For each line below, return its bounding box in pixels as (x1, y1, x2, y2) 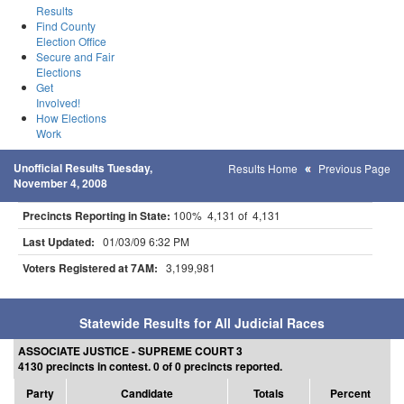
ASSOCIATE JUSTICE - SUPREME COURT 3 (18, 343, 243, 359)
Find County (36, 18, 96, 33)
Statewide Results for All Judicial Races (79, 314, 325, 332)
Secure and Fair (36, 49, 115, 64)
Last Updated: (23, 234, 95, 250)
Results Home (228, 161, 298, 176)
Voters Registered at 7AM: (23, 260, 158, 276)
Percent (330, 385, 371, 401)
